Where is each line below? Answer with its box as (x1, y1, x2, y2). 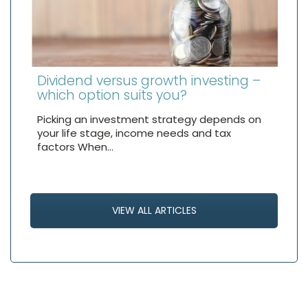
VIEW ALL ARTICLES (111, 203, 197, 217)
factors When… (37, 139, 113, 154)
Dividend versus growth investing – (37, 71, 261, 90)
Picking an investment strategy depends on (37, 111, 261, 126)
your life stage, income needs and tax (37, 125, 231, 140)
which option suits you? (37, 85, 187, 104)
